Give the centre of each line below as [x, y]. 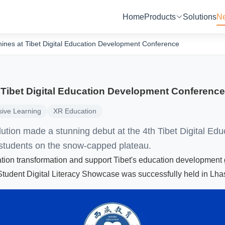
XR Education [75, 111]
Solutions [200, 17]
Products [160, 17]
